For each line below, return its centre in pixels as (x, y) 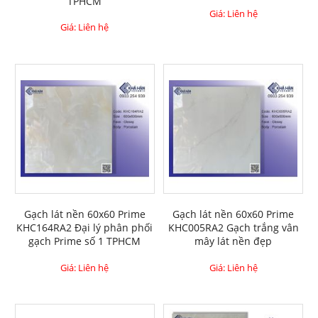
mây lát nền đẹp (234, 241)
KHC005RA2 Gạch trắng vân (233, 228)
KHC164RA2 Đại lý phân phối (85, 228)
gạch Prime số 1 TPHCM (85, 241)
